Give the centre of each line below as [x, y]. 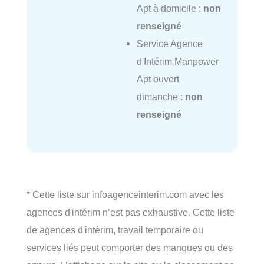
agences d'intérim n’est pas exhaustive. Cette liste [131, 212]
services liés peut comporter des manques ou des [130, 248]
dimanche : [161, 97]
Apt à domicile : [170, 9]
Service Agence [169, 44]
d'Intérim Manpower [177, 62]
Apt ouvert [158, 79]
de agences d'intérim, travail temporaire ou [115, 230]
